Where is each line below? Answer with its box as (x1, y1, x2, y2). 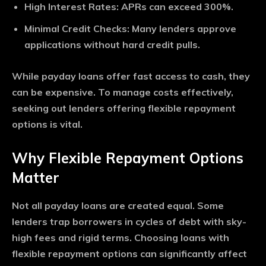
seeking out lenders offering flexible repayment (12, 102, 236, 115)
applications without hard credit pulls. (24, 39, 200, 51)
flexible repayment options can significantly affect (12, 248, 247, 260)
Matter (12, 169, 59, 187)
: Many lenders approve (127, 23, 236, 35)
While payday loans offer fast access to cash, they (12, 70, 250, 83)
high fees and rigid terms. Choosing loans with (12, 232, 229, 244)
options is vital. (12, 118, 83, 131)
